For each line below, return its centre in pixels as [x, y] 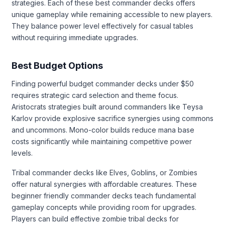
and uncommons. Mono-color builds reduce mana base [103, 130]
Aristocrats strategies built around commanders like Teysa [107, 106]
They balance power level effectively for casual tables [102, 26]
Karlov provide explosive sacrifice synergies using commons [113, 118]
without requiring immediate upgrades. [75, 37]
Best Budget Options [57, 65]
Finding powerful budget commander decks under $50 [103, 83]
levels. [22, 153]
